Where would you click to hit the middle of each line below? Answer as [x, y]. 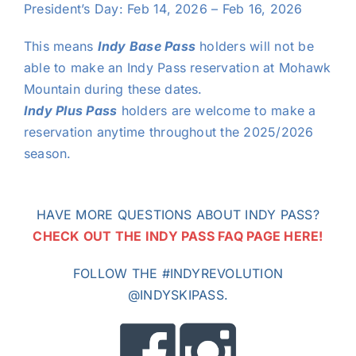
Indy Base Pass [146, 46]
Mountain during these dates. [113, 89]
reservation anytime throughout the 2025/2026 [168, 132]
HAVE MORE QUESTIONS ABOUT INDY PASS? [178, 215]
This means [60, 46]
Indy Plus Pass [70, 110]
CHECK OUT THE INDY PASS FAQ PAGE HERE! [178, 236]
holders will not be [255, 46]
